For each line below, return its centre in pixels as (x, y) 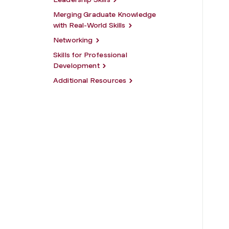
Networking (73, 40)
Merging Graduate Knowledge (105, 15)
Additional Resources (90, 81)
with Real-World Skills (89, 25)
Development (76, 66)
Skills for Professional (90, 55)
